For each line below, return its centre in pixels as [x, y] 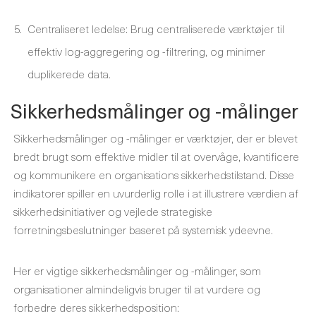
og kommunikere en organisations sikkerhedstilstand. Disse [154, 174]
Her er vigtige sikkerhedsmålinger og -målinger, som [137, 270]
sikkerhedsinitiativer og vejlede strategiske [113, 211]
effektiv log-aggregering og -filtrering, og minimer [146, 51]
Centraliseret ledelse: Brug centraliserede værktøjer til [156, 28]
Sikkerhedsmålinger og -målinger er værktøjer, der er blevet [156, 138]
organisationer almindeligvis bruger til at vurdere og [137, 288]
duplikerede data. [69, 73]
